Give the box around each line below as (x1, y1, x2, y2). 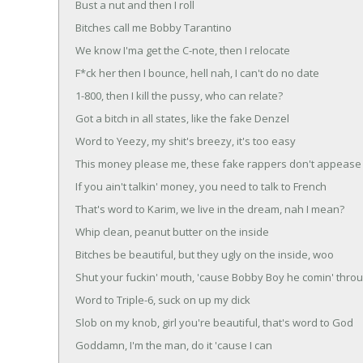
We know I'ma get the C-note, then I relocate (75, 42, 290, 58)
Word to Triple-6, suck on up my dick (75, 292, 250, 307)
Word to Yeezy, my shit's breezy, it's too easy (75, 133, 296, 148)
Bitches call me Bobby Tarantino (75, 19, 232, 35)
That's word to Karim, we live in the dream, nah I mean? (75, 201, 344, 216)
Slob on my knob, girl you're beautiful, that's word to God (75, 314, 353, 330)
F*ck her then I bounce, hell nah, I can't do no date (75, 65, 319, 80)
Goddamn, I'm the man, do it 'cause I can (75, 337, 272, 352)
